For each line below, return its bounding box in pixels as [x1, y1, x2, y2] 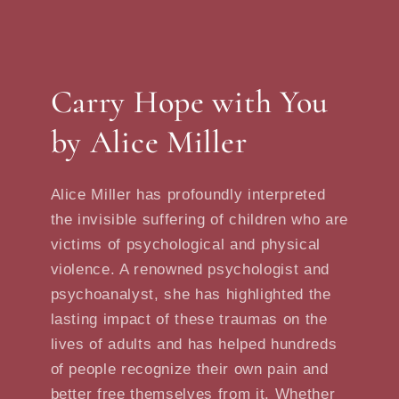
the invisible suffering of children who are [50, 210, 348, 227]
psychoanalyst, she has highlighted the [50, 285, 331, 302]
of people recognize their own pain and [50, 360, 329, 377]
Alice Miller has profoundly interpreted [50, 185, 326, 202]
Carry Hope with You [50, 82, 330, 121]
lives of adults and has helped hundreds [50, 335, 338, 352]
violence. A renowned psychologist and [50, 260, 330, 277]
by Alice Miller [50, 122, 248, 161]
